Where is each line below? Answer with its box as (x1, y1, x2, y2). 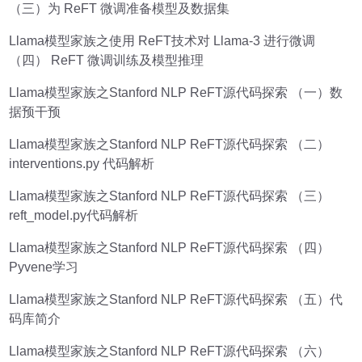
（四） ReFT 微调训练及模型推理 (9, 53, 204, 67)
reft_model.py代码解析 (9, 208, 139, 222)
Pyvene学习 (9, 259, 79, 274)
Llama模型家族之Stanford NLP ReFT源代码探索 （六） (9, 343, 330, 358)
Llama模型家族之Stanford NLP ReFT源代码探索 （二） (9, 137, 330, 151)
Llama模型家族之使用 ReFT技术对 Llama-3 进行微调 (9, 33, 316, 48)
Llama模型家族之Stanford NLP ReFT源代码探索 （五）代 (9, 292, 343, 306)
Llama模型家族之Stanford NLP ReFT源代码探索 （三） (9, 188, 330, 203)
